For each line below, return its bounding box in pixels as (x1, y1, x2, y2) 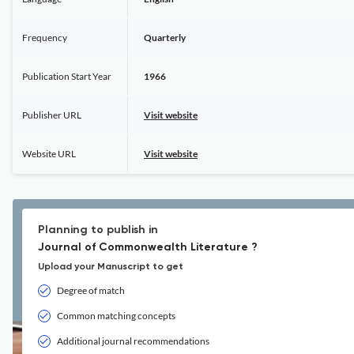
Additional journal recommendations (57, 335, 209, 347)
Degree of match (57, 284, 125, 296)
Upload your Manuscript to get (38, 262, 183, 272)
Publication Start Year (22, 70, 111, 82)
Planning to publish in (38, 224, 158, 235)
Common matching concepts (57, 310, 175, 322)
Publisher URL (22, 109, 81, 121)
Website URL (22, 148, 76, 160)
